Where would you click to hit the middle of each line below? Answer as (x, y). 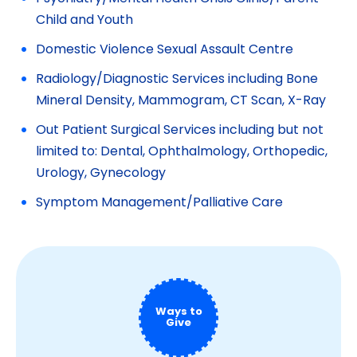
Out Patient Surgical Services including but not (180, 131)
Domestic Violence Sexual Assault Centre (165, 50)
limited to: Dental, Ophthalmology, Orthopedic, (182, 152)
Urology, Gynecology (101, 174)
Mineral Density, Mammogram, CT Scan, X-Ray (181, 101)
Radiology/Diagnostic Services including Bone (177, 80)
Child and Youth (84, 21)
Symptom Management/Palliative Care (159, 203)
